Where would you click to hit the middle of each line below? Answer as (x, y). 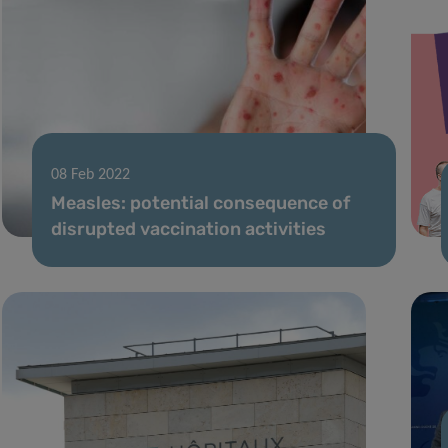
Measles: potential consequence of (200, 202)
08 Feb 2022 (90, 174)
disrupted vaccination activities (188, 228)
